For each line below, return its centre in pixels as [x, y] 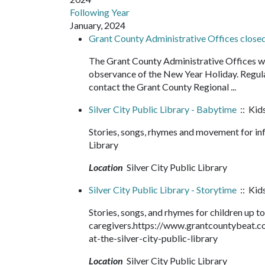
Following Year [100, 12]
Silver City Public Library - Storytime [163, 190]
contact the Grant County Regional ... [165, 87]
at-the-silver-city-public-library [156, 238]
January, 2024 [98, 25]
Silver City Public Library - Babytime [163, 109]
